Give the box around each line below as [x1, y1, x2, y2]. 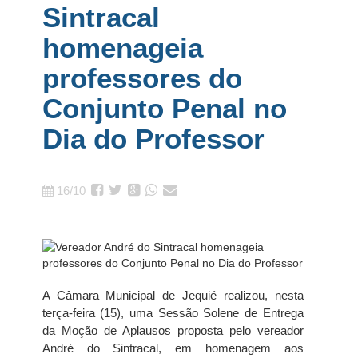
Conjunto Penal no [42, 93, 287, 124]
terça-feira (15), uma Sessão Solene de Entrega [42, 306, 304, 320]
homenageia [42, 32, 203, 63]
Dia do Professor [42, 123, 265, 154]
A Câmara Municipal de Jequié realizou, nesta [42, 288, 304, 302]
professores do [42, 62, 242, 93]
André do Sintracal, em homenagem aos [42, 341, 304, 355]
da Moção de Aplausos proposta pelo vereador [42, 324, 304, 337]
